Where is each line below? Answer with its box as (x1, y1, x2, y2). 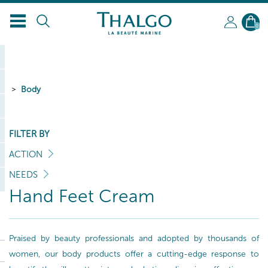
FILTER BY (9, 129, 50, 139)
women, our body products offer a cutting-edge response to (9, 249, 259, 259)
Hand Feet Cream (9, 185, 154, 207)
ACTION (9, 149, 42, 160)
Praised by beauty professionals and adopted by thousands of (9, 233, 259, 243)
